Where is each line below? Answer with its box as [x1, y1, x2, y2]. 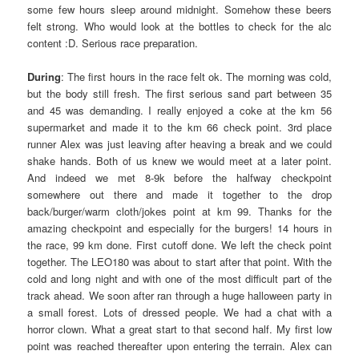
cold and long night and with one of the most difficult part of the [27, 270, 332, 286]
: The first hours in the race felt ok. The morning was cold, [61, 68, 332, 84]
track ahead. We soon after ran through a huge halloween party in [27, 287, 332, 303]
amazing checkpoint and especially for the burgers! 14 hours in [27, 220, 332, 236]
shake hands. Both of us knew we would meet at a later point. [27, 152, 332, 168]
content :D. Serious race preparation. [27, 34, 199, 50]
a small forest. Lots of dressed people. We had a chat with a [27, 304, 332, 320]
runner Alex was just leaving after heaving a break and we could [27, 135, 332, 151]
